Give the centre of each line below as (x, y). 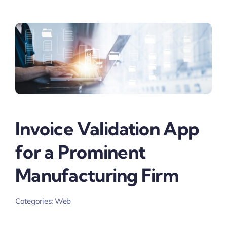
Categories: (35, 201)
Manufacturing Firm (97, 175)
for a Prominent (80, 152)
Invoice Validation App (107, 128)
